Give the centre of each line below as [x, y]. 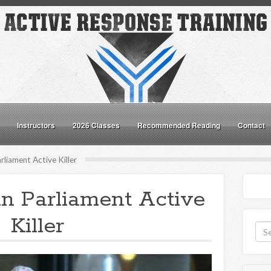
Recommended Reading [179, 125]
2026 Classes [96, 125]
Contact [251, 125]
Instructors [36, 125]
